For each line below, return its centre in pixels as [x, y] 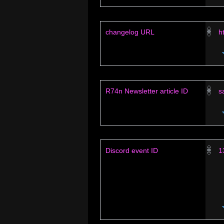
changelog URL [130, 32]
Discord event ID [132, 150]
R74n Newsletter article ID [147, 91]
